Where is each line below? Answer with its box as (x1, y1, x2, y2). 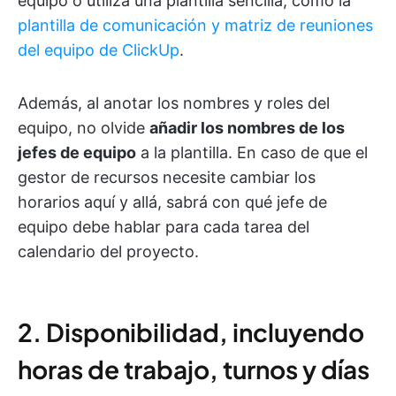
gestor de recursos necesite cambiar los (18, 168, 316, 187)
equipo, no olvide (18, 118, 149, 138)
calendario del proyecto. (18, 242, 199, 262)
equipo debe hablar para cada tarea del (18, 217, 309, 237)
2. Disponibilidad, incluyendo (18, 316, 364, 348)
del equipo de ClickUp (18, 41, 179, 60)
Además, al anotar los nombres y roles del (18, 94, 330, 113)
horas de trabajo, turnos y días (18, 354, 369, 385)
